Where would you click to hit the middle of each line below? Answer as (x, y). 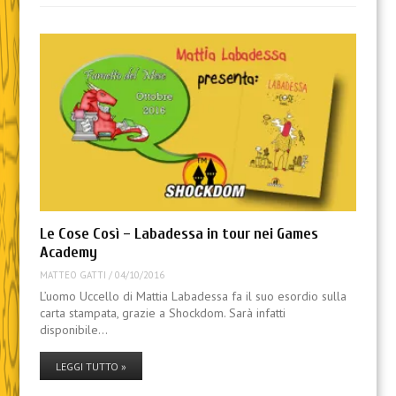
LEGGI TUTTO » (91, 367)
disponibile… (73, 330)
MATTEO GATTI (72, 274)
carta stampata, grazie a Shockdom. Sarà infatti (162, 313)
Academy (68, 253)
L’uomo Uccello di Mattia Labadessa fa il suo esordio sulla (193, 297)
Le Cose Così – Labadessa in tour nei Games (179, 234)
